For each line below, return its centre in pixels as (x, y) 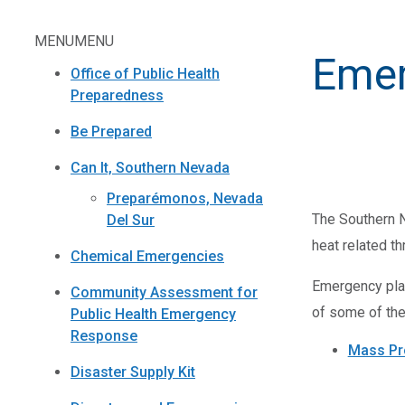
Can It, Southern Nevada (150, 167)
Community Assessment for (164, 293)
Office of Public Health (145, 73)
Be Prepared (111, 131)
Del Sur (131, 221)
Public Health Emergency (153, 315)
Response (104, 336)
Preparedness (117, 95)
